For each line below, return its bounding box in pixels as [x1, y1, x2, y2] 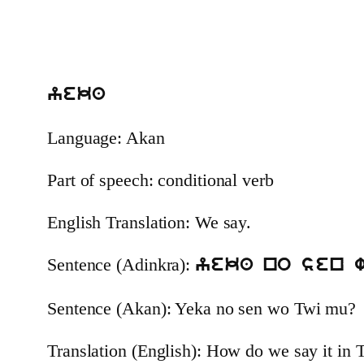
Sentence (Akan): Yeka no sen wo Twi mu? [47, 298, 357, 319]
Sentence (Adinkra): [47, 254, 195, 275]
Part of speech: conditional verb [47, 170, 274, 191]
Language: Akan [47, 128, 165, 149]
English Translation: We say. [47, 212, 252, 233]
